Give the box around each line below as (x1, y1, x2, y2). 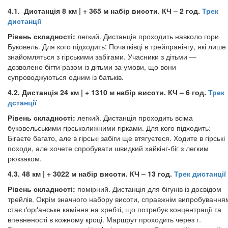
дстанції (8, 97, 37, 107)
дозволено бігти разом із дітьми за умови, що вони (8, 62, 176, 72)
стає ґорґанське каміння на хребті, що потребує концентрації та (8, 204, 221, 214)
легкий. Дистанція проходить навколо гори (77, 31, 219, 41)
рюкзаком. (8, 153, 42, 163)
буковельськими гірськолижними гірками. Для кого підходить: (8, 123, 211, 133)
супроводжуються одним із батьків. (8, 72, 124, 82)
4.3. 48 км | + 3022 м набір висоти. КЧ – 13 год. (8, 168, 174, 179)
